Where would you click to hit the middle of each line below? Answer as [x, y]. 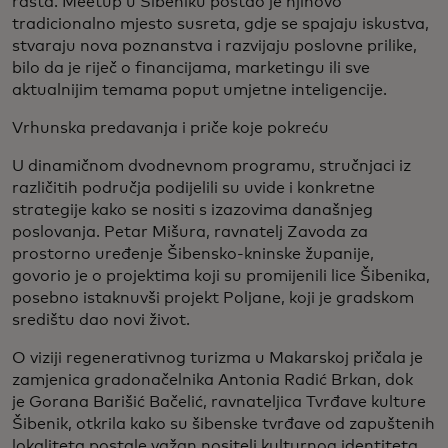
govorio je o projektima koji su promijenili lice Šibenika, [221, 276]
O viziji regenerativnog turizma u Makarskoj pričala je [217, 358]
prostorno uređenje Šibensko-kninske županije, [193, 254]
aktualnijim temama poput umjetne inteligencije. [199, 90]
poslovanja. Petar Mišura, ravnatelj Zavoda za [190, 232]
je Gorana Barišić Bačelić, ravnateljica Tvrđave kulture [219, 402]
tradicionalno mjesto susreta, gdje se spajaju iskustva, [220, 24]
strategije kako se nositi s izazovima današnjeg [192, 210]
